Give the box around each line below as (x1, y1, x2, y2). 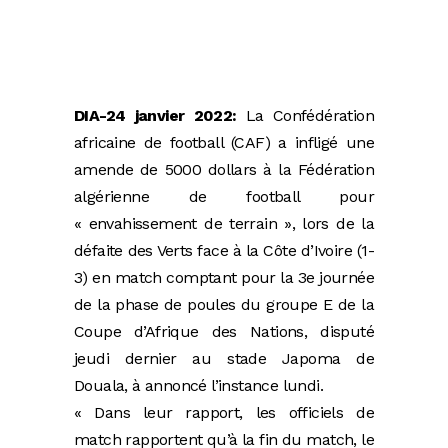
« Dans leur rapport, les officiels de (74, 402, 374, 422)
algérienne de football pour (74, 186, 374, 206)
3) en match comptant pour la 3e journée (74, 267, 374, 287)
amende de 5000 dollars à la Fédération (74, 159, 374, 179)
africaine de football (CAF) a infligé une (74, 132, 374, 152)
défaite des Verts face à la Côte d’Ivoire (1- (74, 240, 374, 260)
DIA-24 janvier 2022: (74, 105, 237, 125)
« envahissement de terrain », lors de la (74, 213, 374, 233)
